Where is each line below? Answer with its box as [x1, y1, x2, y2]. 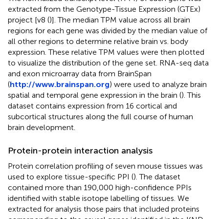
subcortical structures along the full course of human [8, 111, 193, 121]
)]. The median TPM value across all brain [49, 15, 190, 24]
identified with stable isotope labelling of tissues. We [8, 193, 189, 203]
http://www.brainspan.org [10, 79, 109, 89]
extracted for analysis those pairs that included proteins [8, 204, 199, 214]
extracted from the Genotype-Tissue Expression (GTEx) [8, 4, 200, 14]
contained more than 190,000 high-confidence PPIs [8, 182, 192, 192]
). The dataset [133, 172, 180, 181]
